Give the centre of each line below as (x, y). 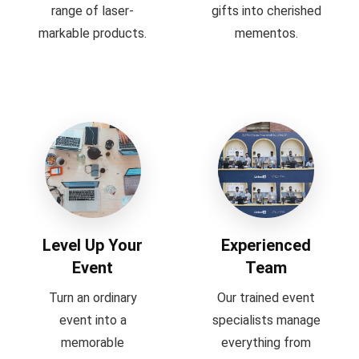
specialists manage (266, 320)
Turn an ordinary (93, 298)
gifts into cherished (266, 11)
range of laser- (93, 11)
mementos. (266, 33)
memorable (93, 343)
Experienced (266, 245)
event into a (93, 320)
